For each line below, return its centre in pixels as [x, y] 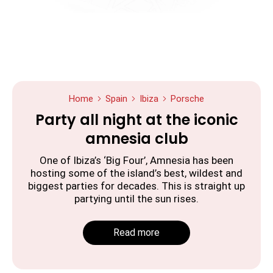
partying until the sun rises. [136, 199]
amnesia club [136, 139]
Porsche [187, 99]
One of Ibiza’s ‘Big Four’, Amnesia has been [136, 161]
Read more [136, 233]
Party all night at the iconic [136, 120]
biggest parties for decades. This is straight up [136, 186]
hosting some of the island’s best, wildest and [136, 173]
